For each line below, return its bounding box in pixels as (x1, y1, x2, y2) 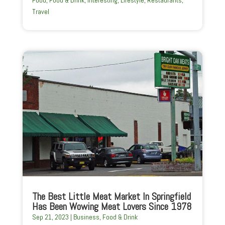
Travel (32, 7, 49, 17)
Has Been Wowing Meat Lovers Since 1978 (32, 200, 191, 213)
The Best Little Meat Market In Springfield (32, 190, 191, 203)
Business (73, 212, 99, 222)
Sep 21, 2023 (32, 212, 69, 222)
